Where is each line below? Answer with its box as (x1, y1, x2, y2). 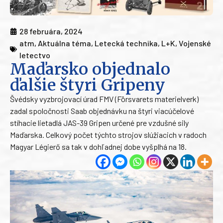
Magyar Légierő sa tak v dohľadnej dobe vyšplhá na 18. (10, 142, 187, 152)
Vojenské (179, 38, 211, 48)
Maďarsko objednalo (10, 59, 170, 80)
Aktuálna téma (38, 38, 91, 48)
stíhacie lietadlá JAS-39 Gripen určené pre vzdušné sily (10, 118, 189, 128)
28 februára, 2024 (19, 26, 83, 36)
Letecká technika (95, 38, 158, 48)
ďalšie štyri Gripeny (10, 75, 165, 96)
